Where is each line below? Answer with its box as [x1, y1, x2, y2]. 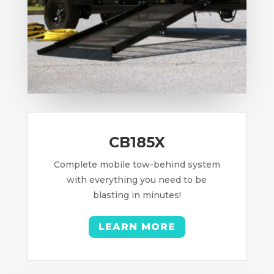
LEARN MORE [98, 221, 176, 233]
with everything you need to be [67, 174, 207, 185]
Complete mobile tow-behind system [53, 158, 220, 170]
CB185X [108, 133, 165, 151]
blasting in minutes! [92, 189, 181, 201]
